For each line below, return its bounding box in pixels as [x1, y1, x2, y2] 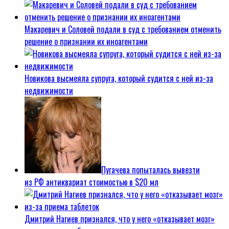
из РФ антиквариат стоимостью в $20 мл [25, 176, 158, 189]
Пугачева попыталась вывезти [101, 164, 200, 176]
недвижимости [25, 84, 73, 97]
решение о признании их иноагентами [25, 35, 148, 48]
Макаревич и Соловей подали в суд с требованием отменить [25, 23, 221, 36]
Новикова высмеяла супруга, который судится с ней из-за [25, 72, 213, 85]
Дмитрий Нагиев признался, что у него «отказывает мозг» [25, 213, 215, 225]
